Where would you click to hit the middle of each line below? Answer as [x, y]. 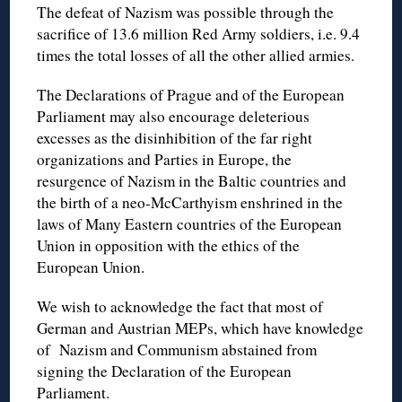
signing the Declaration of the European [165, 371]
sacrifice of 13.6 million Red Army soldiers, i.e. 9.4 [199, 33]
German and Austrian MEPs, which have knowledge [201, 328]
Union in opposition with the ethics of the [169, 245]
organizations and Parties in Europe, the [165, 159]
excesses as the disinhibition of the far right [175, 137]
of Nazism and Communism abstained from [177, 349]
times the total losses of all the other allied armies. [196, 55]
